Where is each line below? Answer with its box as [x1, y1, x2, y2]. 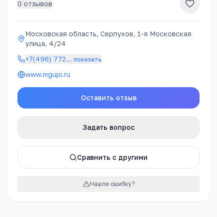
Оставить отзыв [80, 93, 137, 102]
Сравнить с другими [77, 153, 148, 161]
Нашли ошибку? [89, 180, 135, 187]
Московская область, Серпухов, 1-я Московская [25, 30, 191, 38]
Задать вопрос [82, 123, 135, 131]
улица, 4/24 [25, 39, 66, 47]
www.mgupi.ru [25, 70, 70, 78]
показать [74, 56, 102, 63]
